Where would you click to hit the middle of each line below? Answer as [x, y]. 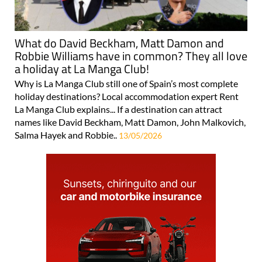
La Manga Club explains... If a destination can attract [118, 109]
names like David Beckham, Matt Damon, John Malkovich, [130, 122]
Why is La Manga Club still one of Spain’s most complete [126, 84]
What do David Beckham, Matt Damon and [119, 43]
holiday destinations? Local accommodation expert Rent [127, 96]
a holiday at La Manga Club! [82, 69]
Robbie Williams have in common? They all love [131, 56]
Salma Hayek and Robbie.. [67, 135]
